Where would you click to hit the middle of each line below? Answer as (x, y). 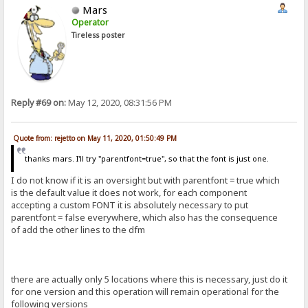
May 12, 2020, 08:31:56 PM (119, 103)
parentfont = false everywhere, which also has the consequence (145, 218)
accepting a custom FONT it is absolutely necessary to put (130, 205)
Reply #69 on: (39, 103)
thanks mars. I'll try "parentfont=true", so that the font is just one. (146, 158)
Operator (90, 23)
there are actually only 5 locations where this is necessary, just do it (150, 279)
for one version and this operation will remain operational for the (145, 292)
